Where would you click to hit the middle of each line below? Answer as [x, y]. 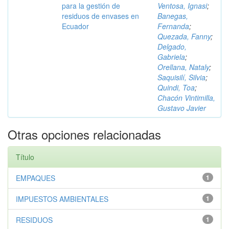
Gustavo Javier [182, 108]
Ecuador [75, 26]
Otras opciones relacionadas [84, 134]
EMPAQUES [36, 178]
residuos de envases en [100, 16]
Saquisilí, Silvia [181, 77]
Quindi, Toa [176, 87]
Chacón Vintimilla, [186, 98]
